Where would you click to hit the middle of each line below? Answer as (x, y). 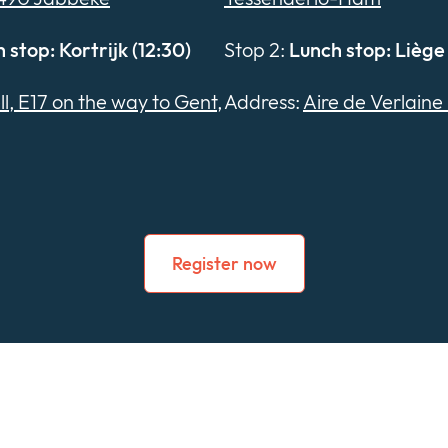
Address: (263, 102)
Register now (224, 263)
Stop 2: (256, 50)
